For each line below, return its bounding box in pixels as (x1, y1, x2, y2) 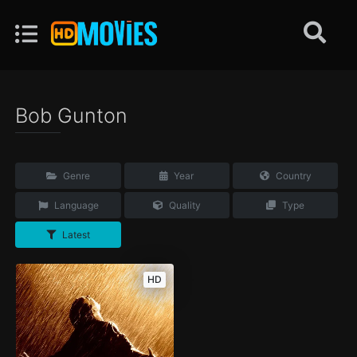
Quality (166, 199, 201, 212)
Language (51, 199, 99, 212)
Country (273, 170, 312, 182)
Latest (60, 229, 91, 241)
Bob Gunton (15, 104, 128, 127)
